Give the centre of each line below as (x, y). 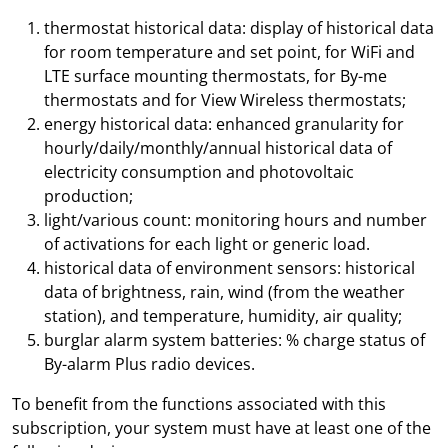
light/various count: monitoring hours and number (235, 220)
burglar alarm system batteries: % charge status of (234, 340)
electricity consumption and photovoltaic (199, 172)
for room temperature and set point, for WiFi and (229, 52)
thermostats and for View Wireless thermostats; (225, 100)
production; (88, 196)
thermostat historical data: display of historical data (239, 28)
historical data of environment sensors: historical (229, 268)
